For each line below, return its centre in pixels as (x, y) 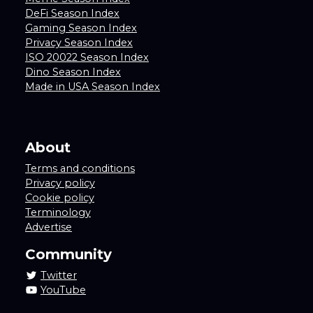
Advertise (49, 227)
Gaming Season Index (81, 28)
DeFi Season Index (72, 14)
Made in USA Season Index (93, 87)
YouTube (63, 290)
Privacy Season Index (79, 43)
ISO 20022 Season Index (87, 58)
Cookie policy (60, 198)
